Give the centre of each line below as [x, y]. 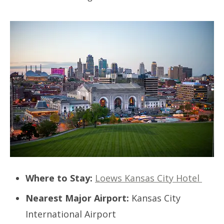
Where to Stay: [60, 178]
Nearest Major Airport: [77, 198]
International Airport [72, 214]
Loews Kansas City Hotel [148, 178]
